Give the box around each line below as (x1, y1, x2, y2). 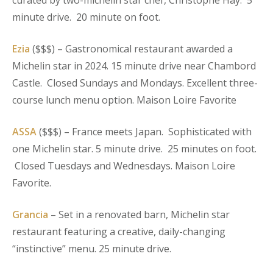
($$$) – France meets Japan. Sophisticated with (37, 125, 252, 138)
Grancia (12, 208, 48, 221)
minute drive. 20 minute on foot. (12, 10, 163, 24)
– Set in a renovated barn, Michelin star (48, 208, 230, 221)
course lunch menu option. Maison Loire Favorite (12, 93, 236, 107)
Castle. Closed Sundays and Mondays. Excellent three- (12, 76, 258, 90)
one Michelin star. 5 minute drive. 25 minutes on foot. (12, 142, 257, 155)
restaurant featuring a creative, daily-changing (12, 225, 225, 238)
